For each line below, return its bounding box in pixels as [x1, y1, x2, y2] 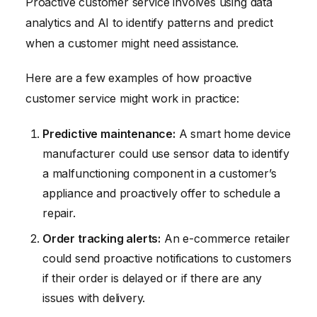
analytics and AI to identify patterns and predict [25, 15, 273, 30]
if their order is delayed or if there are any [42, 271, 263, 286]
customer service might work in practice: [25, 91, 239, 106]
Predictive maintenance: [42, 127, 175, 142]
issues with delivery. [42, 291, 146, 306]
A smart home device [175, 127, 291, 142]
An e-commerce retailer [161, 231, 291, 246]
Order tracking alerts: [42, 231, 161, 246]
